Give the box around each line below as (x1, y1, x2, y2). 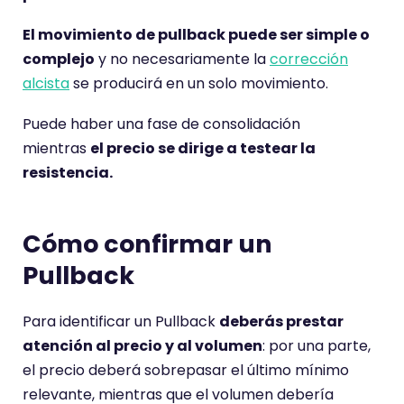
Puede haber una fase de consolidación (23, 114, 300, 135)
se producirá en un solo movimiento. (69, 73, 328, 95)
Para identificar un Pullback (23, 311, 219, 333)
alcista (23, 73, 69, 95)
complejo (23, 49, 95, 70)
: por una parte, (262, 335, 371, 357)
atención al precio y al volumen (23, 335, 262, 357)
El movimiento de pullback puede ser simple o (23, 24, 370, 46)
